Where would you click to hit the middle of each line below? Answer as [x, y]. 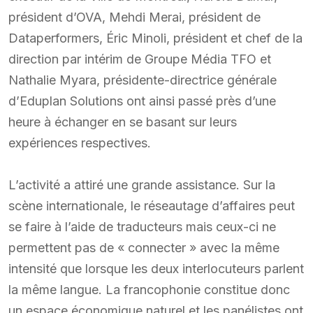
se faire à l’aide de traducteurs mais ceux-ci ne [142, 227]
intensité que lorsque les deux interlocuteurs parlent [156, 269]
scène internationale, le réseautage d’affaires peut [152, 206]
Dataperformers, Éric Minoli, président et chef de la [155, 38]
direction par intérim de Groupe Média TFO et [140, 59]
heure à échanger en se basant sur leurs [123, 122]
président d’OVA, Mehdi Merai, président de [134, 17]
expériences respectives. [80, 143]
